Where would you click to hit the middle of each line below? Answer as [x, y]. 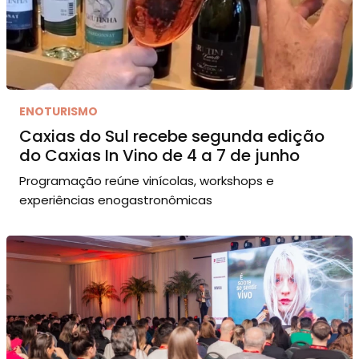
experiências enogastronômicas [116, 200]
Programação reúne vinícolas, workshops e [147, 180]
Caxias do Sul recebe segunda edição [172, 136]
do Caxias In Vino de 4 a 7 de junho [159, 155]
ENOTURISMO [58, 111]
